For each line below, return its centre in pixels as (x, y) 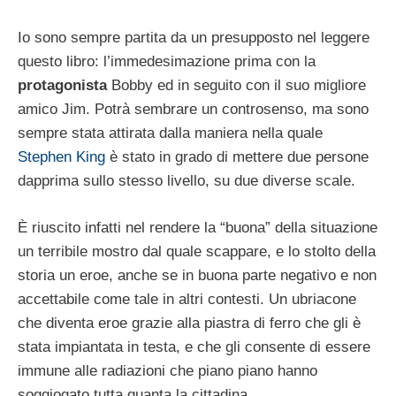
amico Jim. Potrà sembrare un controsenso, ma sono (193, 110)
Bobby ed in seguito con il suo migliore (236, 86)
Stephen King (64, 157)
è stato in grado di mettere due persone (239, 157)
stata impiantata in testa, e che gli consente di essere (194, 346)
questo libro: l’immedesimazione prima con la (167, 62)
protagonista (62, 86)
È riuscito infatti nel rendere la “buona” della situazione (198, 227)
